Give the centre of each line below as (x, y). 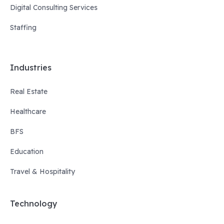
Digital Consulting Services (54, 8)
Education (27, 152)
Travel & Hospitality (42, 172)
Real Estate (29, 92)
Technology (34, 204)
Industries (31, 68)
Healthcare (28, 112)
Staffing (23, 28)
